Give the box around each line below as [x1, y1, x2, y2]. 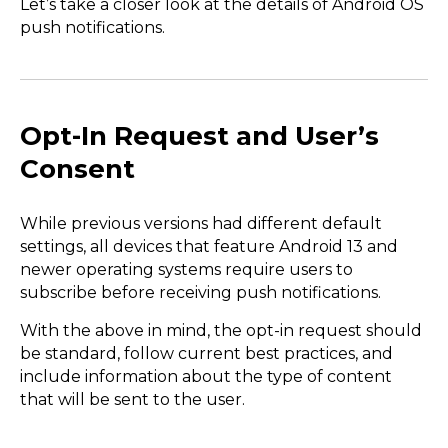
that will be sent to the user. [20, 389, 249, 409]
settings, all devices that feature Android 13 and [20, 237, 398, 257]
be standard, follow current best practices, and [20, 343, 393, 363]
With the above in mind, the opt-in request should [20, 320, 422, 340]
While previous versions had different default [20, 214, 382, 234]
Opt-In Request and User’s [20, 120, 379, 153]
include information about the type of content [20, 366, 392, 386]
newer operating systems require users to [20, 260, 353, 280]
